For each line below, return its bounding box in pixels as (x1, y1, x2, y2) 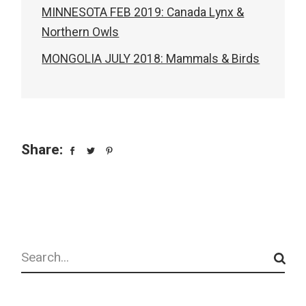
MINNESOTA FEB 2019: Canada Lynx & (42, 3, 245, 21)
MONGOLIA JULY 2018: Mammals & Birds (42, 50, 260, 68)
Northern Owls (42, 23, 120, 41)
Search (20, 240, 59, 258)
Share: (21, 139, 64, 161)
